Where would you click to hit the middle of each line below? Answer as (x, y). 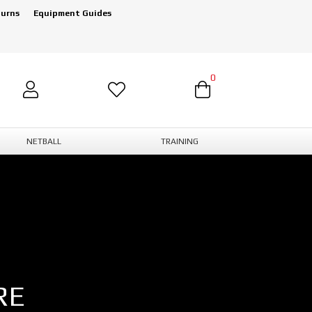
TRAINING (179, 141)
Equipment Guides (73, 13)
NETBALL (44, 141)
